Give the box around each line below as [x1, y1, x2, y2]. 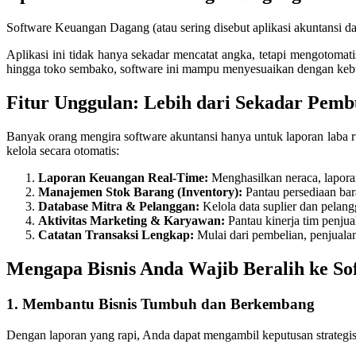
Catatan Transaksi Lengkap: [38, 228, 194, 242]
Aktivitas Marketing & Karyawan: [38, 214, 225, 228]
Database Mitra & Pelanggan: [38, 199, 199, 214]
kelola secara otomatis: [6, 144, 119, 158]
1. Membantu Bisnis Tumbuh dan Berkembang [6, 295, 315, 312]
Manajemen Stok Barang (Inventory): [38, 185, 242, 199]
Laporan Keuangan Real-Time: [38, 171, 208, 185]
